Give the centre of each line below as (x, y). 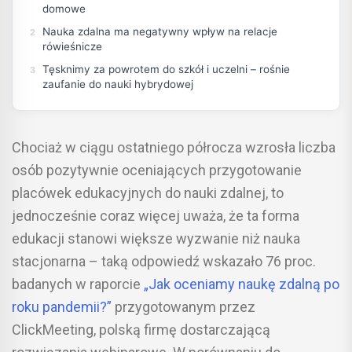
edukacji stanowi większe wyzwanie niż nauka (156, 239)
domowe (64, 9)
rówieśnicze (72, 47)
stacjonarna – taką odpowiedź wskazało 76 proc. (164, 262)
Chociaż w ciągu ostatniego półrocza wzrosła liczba (174, 148)
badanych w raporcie (78, 284)
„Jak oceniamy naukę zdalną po (242, 284)
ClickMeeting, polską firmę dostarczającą (141, 330)
